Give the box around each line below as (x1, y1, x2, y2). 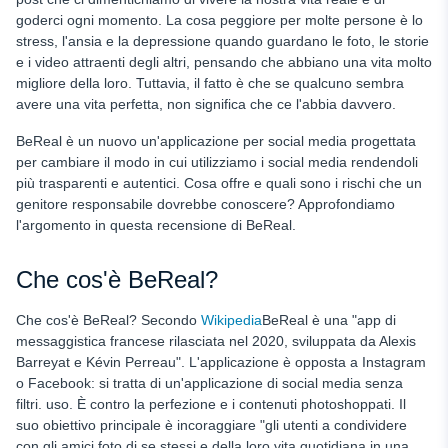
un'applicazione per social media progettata (141, 133, 416, 149)
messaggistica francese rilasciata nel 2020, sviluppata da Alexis (16, 333, 416, 349)
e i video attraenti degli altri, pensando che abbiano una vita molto (16, 54, 432, 70)
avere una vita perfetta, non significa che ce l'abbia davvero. (16, 96, 396, 112)
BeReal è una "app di (262, 312, 396, 328)
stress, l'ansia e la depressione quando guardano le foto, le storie (16, 33, 429, 49)
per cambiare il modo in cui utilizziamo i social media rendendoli (16, 154, 418, 170)
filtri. (16, 396, 42, 412)
